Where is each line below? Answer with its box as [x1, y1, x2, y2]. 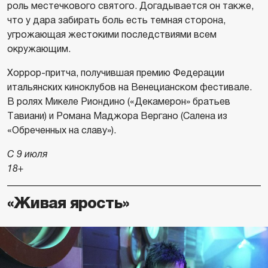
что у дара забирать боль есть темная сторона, [7, 15, 226, 26]
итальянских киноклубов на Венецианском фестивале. [7, 82, 252, 93]
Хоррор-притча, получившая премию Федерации [7, 68, 224, 78]
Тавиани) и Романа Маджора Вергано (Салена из [7, 111, 227, 121]
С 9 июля [7, 149, 48, 160]
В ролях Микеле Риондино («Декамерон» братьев [7, 96, 230, 107]
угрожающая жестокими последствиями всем [7, 29, 217, 40]
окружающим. [7, 44, 71, 54]
